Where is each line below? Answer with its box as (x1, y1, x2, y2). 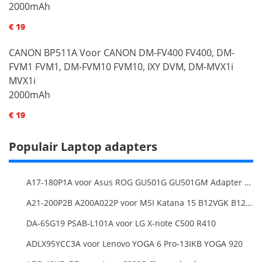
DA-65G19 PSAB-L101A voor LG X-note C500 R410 (26, 217, 216, 229)
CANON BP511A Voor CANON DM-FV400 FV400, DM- (9, 46, 235, 59)
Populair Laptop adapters (9, 138, 157, 154)
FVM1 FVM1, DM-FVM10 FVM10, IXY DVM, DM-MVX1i (9, 60, 233, 73)
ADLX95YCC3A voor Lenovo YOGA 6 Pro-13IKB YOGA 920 (26, 237, 243, 249)
